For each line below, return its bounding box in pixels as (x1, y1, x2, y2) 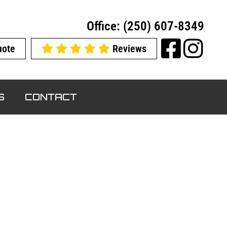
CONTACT (24, 91, 77, 102)
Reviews (110, 43, 146, 55)
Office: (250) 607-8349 (87, 19, 204, 33)
